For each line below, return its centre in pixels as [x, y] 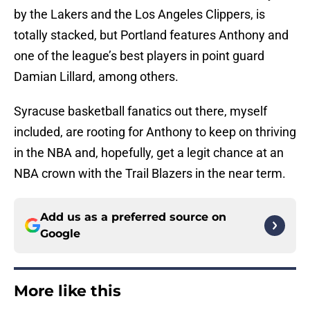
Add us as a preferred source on [133, 217]
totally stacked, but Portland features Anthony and [151, 35]
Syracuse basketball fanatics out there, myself [140, 111]
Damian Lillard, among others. [96, 77]
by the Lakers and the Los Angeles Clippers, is [139, 15]
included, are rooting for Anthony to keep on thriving [155, 132]
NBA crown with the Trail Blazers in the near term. [150, 174]
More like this [67, 291]
